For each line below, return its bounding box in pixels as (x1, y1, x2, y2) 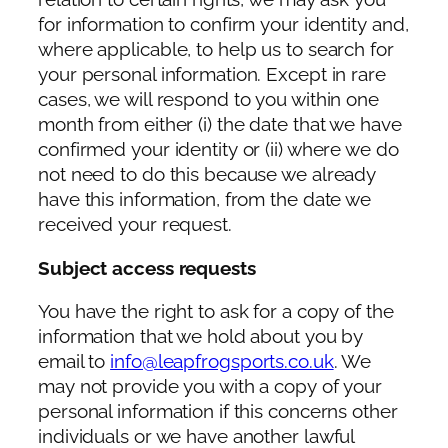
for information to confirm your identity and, (38, 14, 409, 36)
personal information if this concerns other (38, 401, 398, 423)
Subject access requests (38, 257, 256, 279)
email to (38, 351, 111, 373)
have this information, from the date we (38, 189, 372, 211)
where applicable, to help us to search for (38, 39, 394, 61)
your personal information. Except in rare (38, 64, 386, 86)
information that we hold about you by (38, 326, 364, 348)
